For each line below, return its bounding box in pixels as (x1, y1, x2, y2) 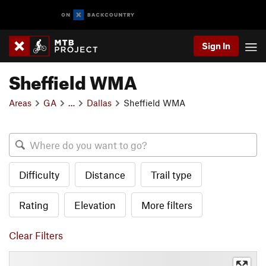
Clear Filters (9, 229, 63, 241)
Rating (19, 199, 49, 211)
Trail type (151, 169, 192, 180)
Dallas (87, 97, 112, 108)
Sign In (202, 40, 230, 51)
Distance (85, 169, 125, 180)
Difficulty (19, 169, 59, 180)
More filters (141, 199, 192, 211)
